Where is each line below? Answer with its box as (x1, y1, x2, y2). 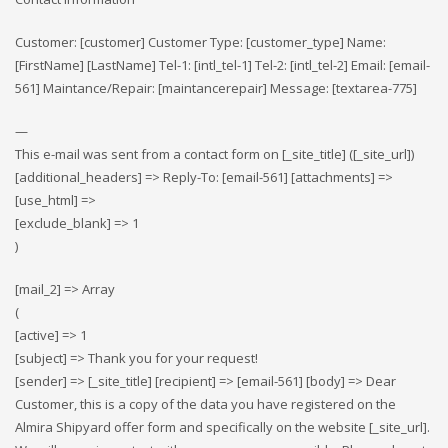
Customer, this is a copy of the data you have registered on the (15, 395, 396, 413)
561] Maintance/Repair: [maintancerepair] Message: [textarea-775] (15, 79, 417, 97)
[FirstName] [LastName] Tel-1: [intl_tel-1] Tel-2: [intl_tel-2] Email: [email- (15, 56, 430, 74)
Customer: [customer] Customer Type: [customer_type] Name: (15, 33, 386, 51)
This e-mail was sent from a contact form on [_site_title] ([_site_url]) (15, 145, 414, 163)
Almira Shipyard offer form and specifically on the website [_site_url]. (15, 418, 430, 436)
